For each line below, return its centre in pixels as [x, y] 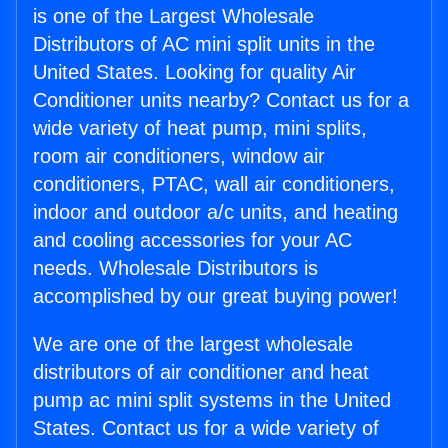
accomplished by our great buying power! [215, 296]
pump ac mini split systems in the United [212, 400]
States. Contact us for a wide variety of [206, 428]
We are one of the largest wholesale [193, 344]
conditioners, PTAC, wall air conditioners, [214, 184]
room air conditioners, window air [179, 156]
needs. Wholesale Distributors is [175, 268]
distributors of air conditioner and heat [201, 372]
